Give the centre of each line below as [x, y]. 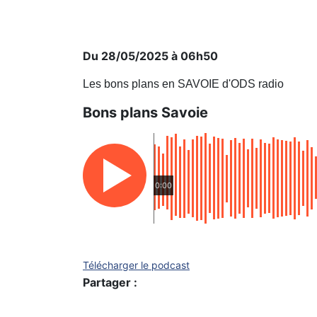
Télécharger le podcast [136, 265]
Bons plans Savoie [145, 113]
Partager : [110, 282]
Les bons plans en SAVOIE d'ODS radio [183, 84]
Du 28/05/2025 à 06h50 [150, 56]
